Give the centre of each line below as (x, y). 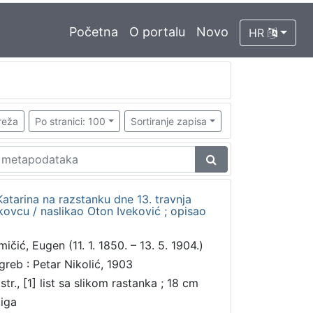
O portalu (158, 32)
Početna (94, 32)
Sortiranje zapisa (169, 121)
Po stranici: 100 (70, 121)
